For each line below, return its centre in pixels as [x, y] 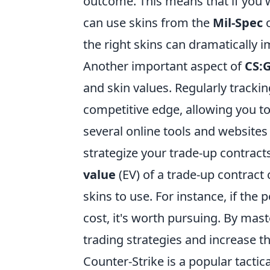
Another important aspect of [164, 66]
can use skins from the [148, 23]
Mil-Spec [238, 23]
